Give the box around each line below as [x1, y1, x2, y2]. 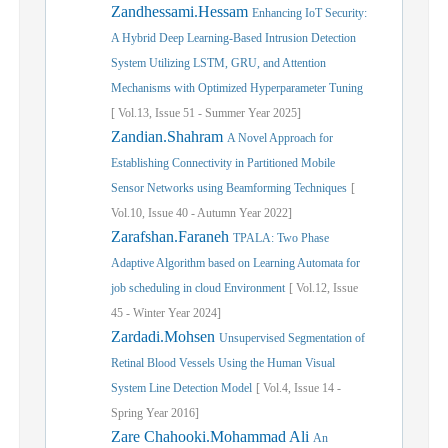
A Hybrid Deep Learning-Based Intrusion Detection [111, 31, 356, 45]
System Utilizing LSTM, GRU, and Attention [111, 56, 326, 70]
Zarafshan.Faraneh [111, 228, 233, 245]
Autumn [197, 206, 236, 220]
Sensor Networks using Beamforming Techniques [111, 181, 347, 195]
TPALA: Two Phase [233, 231, 329, 245]
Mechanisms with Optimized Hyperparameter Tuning [111, 81, 363, 95]
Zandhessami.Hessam [111, 3, 252, 20]
